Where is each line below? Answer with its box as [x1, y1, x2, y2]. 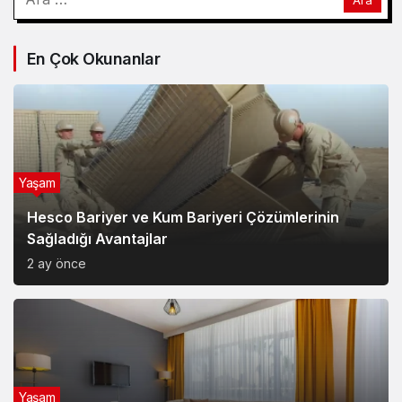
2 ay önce [27, 255, 86, 271]
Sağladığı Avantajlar [27, 229, 168, 248]
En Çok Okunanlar [27, 48, 161, 68]
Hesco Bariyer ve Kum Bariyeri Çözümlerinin [27, 207, 339, 226]
